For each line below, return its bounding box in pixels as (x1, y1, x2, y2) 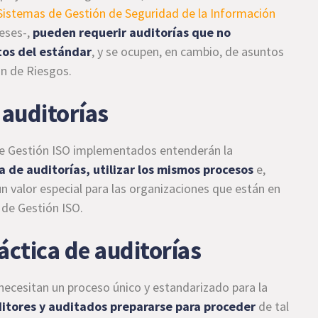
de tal (258, 298, 290, 314)
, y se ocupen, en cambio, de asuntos (92, 43, 285, 60)
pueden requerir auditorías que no (33, 24, 231, 40)
